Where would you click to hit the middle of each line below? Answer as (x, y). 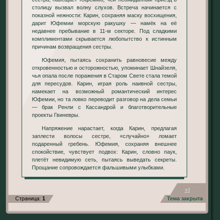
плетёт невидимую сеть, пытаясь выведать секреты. (104, 160)
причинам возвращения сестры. (72, 46)
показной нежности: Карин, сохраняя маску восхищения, (104, 15)
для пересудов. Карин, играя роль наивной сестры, (104, 83)
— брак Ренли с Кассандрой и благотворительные (104, 107)
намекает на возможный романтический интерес (104, 91)
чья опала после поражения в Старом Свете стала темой (104, 75)
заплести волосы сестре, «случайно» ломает (104, 136)
